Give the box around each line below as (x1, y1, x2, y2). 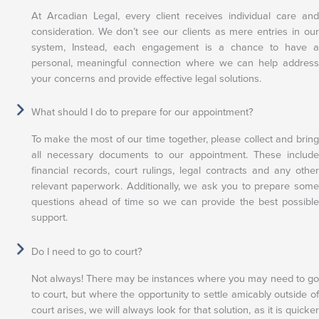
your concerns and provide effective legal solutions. (31, 70, 261, 86)
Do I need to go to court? (31, 243, 142, 259)
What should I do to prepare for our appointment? (31, 104, 253, 120)
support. (31, 209, 68, 226)
